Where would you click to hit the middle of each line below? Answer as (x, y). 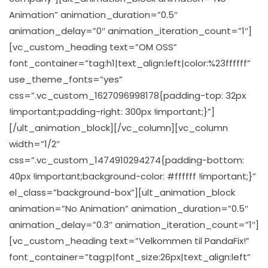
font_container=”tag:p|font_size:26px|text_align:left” (130, 257)
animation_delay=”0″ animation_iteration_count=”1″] (130, 31)
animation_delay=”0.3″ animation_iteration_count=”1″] (134, 225)
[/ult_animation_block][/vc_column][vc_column (118, 128)
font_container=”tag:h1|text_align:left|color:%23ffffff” (130, 63)
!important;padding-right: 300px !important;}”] (112, 112)
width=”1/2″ (34, 144)
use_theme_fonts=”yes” (66, 79)
